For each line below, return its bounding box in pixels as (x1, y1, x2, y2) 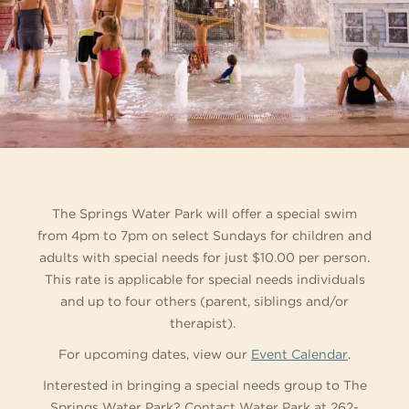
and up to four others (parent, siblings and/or (60, 293, 349, 309)
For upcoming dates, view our (58, 346, 251, 362)
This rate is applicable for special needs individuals (44, 271, 365, 287)
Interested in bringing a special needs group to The (42, 377, 367, 393)
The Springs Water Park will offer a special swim (52, 205, 357, 221)
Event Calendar (251, 346, 348, 362)
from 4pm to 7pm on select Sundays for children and (37, 227, 372, 243)
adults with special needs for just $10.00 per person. (39, 249, 370, 265)
